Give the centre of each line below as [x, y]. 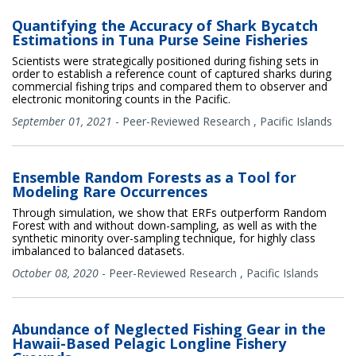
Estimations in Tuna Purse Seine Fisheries [160, 39]
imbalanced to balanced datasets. [98, 250]
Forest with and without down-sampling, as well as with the [164, 225]
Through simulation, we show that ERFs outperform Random [169, 212]
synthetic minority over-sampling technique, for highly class [164, 238]
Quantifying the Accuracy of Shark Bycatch [165, 25]
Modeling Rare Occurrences [110, 191]
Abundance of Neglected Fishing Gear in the [169, 329]
